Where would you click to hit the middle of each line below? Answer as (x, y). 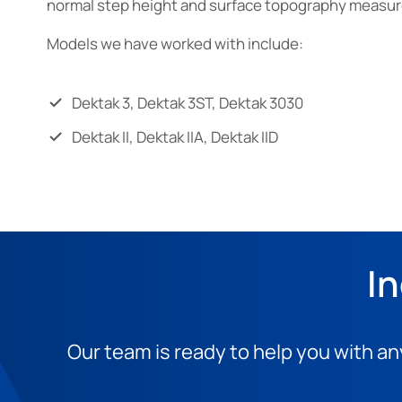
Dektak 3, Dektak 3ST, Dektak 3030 (188, 102)
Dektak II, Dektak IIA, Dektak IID (175, 136)
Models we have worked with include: (175, 43)
